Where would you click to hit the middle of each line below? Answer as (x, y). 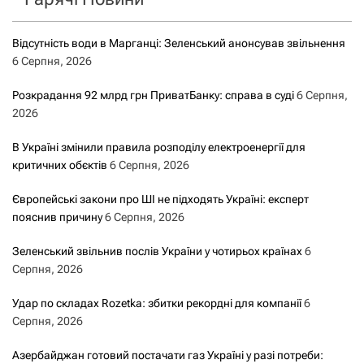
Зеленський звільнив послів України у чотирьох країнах (157, 251)
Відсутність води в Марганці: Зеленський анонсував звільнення (179, 43)
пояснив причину (57, 217)
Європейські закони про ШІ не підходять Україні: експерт (160, 199)
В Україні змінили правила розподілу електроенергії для (159, 147)
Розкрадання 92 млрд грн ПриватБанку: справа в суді (153, 95)
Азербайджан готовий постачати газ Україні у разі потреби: (168, 355)
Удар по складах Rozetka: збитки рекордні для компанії (157, 303)
